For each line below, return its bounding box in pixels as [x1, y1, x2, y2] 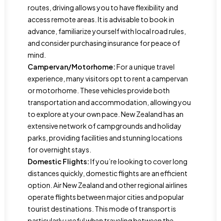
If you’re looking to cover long [89, 157, 187, 166]
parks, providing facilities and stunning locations [28, 133, 183, 142]
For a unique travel [115, 62, 175, 71]
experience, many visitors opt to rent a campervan [28, 74, 188, 83]
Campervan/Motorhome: [28, 62, 115, 71]
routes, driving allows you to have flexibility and [28, 3, 178, 12]
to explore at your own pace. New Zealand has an [28, 110, 184, 118]
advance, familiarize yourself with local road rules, [28, 27, 186, 36]
